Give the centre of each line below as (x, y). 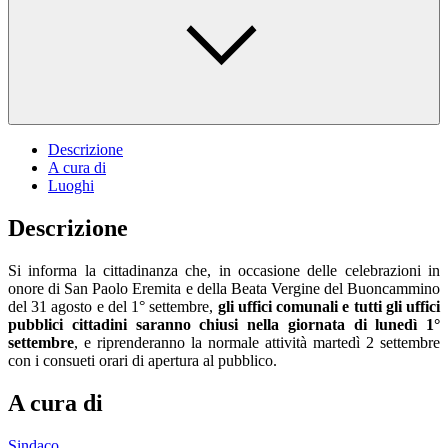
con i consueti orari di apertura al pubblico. (142, 361)
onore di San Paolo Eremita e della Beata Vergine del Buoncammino (224, 289)
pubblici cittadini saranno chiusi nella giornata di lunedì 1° (224, 325)
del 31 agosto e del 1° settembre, (113, 307)
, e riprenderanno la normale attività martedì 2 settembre (257, 343)
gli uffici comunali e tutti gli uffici (329, 307)
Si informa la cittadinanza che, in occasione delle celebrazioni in (224, 271)
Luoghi (71, 186)
